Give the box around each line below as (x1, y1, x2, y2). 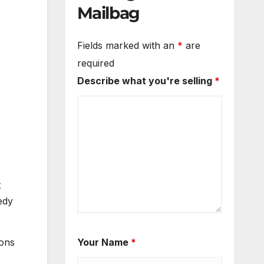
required (77, 57, 114, 70)
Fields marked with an (77, 39, 177, 52)
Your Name (77, 236, 131, 249)
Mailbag (77, 2, 140, 23)
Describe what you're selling (77, 75, 214, 87)
